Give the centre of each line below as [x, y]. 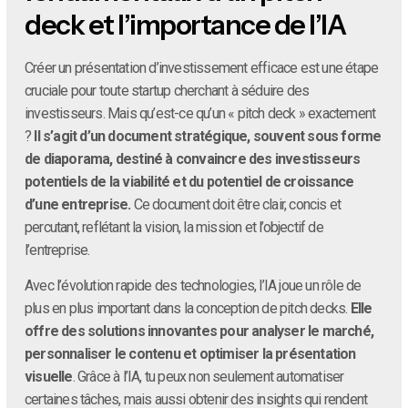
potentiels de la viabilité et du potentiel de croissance [189, 181]
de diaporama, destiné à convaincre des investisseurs [193, 158]
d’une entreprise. [78, 204]
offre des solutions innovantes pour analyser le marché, [199, 331]
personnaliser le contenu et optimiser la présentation [190, 354]
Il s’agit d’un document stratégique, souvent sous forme [208, 136]
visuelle [49, 377]
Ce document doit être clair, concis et [236, 204]
